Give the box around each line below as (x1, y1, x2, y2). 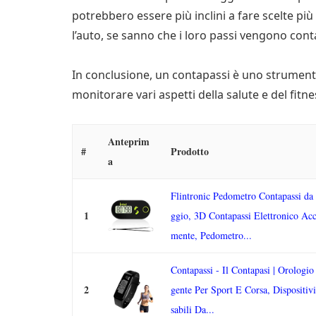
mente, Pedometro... (171, 229, 252, 242)
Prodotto (171, 144, 209, 159)
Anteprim (108, 134, 150, 149)
